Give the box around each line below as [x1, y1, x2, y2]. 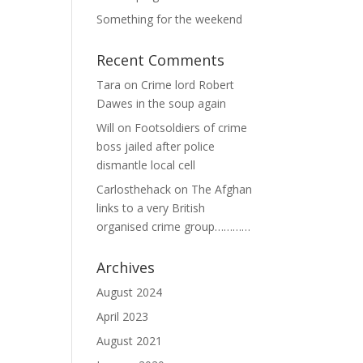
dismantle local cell [96, 157, 196, 173]
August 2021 [96, 333, 163, 348]
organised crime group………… [96, 219, 251, 234]
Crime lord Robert [141, 77, 235, 92]
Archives [96, 258, 156, 277]
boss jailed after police [96, 139, 216, 154]
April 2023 [96, 309, 149, 324]
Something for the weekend [96, 11, 243, 27]
